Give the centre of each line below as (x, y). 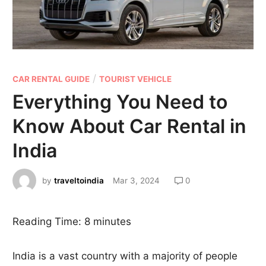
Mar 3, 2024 (137, 181)
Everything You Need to (120, 102)
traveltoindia (79, 181)
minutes (113, 222)
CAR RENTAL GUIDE (51, 79)
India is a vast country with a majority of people (125, 256)
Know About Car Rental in (130, 126)
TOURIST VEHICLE (136, 79)
